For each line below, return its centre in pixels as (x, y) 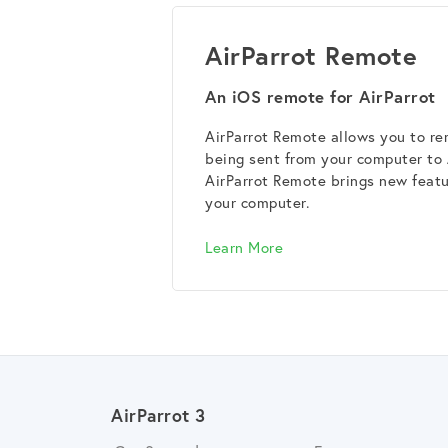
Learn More (244, 246)
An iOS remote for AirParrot (320, 97)
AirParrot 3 (158, 415)
